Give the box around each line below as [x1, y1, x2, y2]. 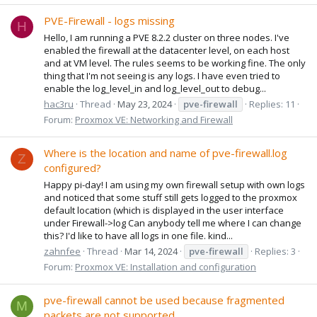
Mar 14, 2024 [125, 244, 178, 258]
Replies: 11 [249, 97, 295, 110]
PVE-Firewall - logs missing [44, 13, 175, 28]
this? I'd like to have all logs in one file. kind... [44, 229, 233, 242]
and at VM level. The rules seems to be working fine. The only [44, 56, 306, 69]
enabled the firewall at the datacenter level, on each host [44, 43, 289, 57]
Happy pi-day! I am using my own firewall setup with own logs [44, 178, 305, 191]
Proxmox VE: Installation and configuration [75, 260, 256, 273]
